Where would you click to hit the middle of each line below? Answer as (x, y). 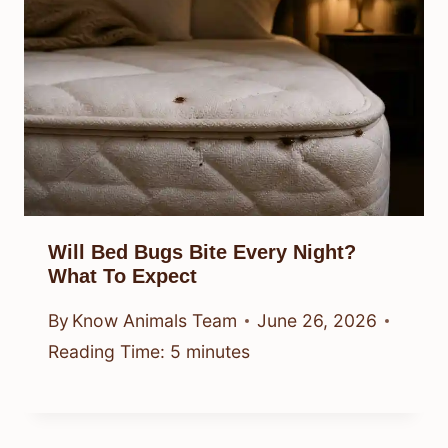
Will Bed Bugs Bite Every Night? (202, 251)
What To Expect (122, 275)
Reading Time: (106, 352)
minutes (218, 352)
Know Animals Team (155, 321)
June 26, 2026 (317, 321)
